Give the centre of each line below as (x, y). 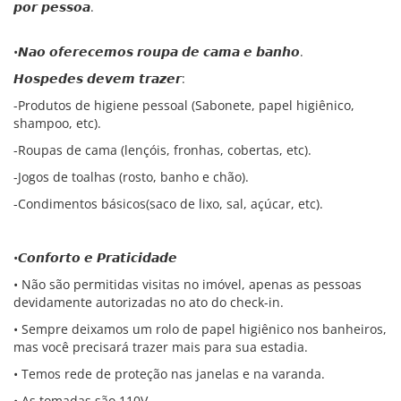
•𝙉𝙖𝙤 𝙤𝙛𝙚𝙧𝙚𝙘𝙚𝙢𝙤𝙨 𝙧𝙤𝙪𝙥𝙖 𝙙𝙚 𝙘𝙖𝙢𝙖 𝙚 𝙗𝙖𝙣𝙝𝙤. (158, 51)
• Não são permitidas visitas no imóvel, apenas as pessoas (188, 284)
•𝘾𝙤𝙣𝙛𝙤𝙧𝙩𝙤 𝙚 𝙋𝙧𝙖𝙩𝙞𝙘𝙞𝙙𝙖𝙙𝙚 (95, 257)
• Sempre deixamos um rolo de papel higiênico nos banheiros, (200, 329)
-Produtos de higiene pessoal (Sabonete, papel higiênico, (184, 105)
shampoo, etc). (57, 123)
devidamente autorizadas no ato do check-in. (149, 302)
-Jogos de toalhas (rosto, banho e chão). (131, 177)
